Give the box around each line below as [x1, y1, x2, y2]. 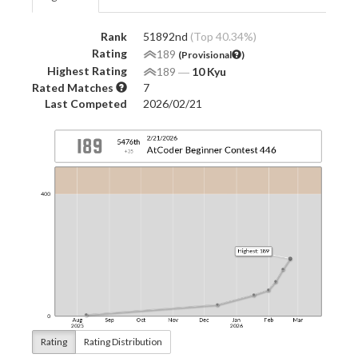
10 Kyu [192, 64, 226, 78]
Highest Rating [47, 63, 127, 78]
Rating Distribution [84, 335, 162, 348]
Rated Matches [32, 80, 116, 94]
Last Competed [45, 96, 127, 110]
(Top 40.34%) [190, 29, 257, 43]
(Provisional [178, 48, 232, 61]
